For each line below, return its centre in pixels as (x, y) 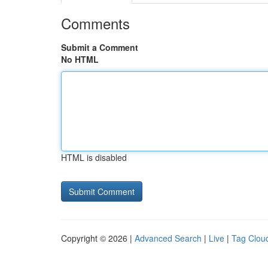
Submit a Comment (100, 47)
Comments (95, 23)
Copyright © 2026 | (98, 238)
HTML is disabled (94, 157)
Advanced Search (168, 238)
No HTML (80, 59)
